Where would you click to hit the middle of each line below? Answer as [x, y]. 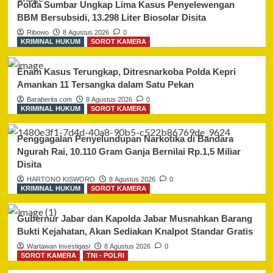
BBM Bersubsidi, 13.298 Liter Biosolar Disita [111, 18]
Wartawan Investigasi [58, 246]
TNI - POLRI [105, 256]
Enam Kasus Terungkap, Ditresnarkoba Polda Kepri [126, 72]
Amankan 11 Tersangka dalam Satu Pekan [105, 85]
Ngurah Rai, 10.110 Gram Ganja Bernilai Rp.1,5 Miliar [129, 152]
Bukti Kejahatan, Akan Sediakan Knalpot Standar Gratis [135, 232]
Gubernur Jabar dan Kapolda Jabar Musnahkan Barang [134, 219]
